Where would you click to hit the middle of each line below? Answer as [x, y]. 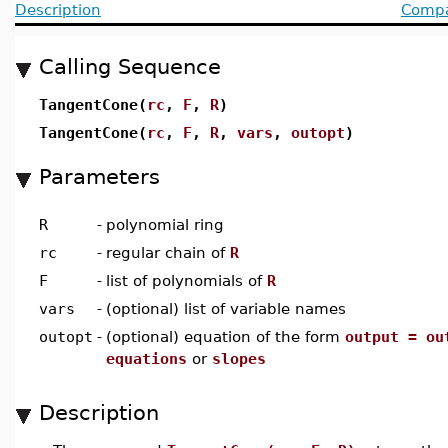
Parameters [99, 176]
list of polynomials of [186, 280]
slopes [239, 358]
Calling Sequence [130, 66]
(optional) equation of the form [225, 336]
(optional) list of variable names [226, 308]
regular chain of [168, 252]
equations [146, 358]
